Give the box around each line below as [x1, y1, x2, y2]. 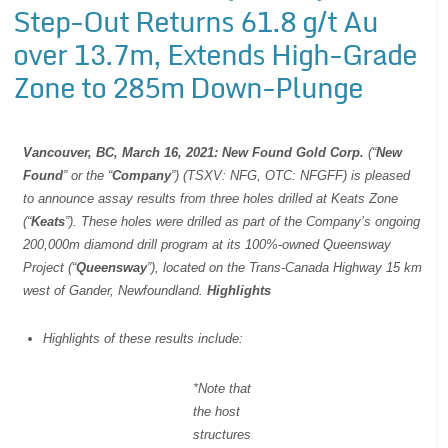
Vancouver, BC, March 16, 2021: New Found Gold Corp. [23, 144, 365, 160]
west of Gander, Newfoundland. [23, 282, 208, 298]
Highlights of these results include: [43, 330, 244, 346]
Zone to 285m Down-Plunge [13, 63, 364, 110]
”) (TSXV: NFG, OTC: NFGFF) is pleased [171, 167, 411, 183]
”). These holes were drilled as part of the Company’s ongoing [65, 213, 421, 229]
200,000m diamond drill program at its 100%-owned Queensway [23, 236, 392, 252]
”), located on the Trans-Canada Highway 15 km [147, 259, 423, 275]
